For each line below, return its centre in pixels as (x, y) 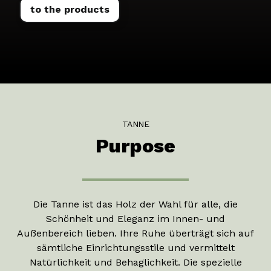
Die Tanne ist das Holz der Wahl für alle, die (135, 204)
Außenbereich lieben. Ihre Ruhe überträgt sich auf (135, 233)
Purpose (135, 146)
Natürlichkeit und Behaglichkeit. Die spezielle (135, 262)
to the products (70, 9)
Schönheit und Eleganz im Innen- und (135, 218)
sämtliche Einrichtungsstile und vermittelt (135, 247)
